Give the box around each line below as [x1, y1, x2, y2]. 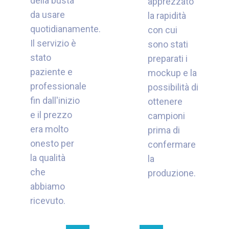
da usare [30, 9, 65, 20]
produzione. [147, 168, 196, 179]
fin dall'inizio [30, 95, 80, 106]
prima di [147, 125, 180, 136]
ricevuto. [30, 195, 65, 207]
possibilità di [147, 82, 198, 93]
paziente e [30, 66, 73, 78]
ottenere [147, 96, 182, 107]
